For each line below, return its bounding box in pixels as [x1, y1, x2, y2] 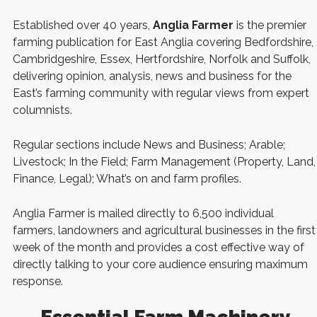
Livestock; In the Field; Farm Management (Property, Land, [13, 155, 316, 168]
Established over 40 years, [13, 18, 153, 32]
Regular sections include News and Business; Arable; [13, 138, 285, 151]
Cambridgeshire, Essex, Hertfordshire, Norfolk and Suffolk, [13, 52, 311, 66]
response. [13, 275, 63, 288]
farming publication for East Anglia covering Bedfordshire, [13, 35, 313, 49]
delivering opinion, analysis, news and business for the [13, 69, 292, 83]
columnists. [13, 103, 72, 117]
